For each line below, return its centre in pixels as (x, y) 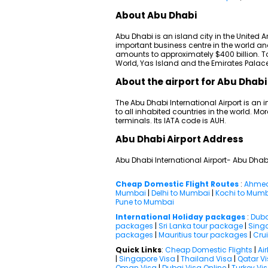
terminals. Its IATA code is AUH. (171, 121)
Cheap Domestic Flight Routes (177, 184)
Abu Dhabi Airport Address (179, 139)
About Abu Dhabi (156, 15)
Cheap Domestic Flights (209, 250)
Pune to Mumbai (145, 202)
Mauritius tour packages (203, 235)
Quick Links (138, 250)
